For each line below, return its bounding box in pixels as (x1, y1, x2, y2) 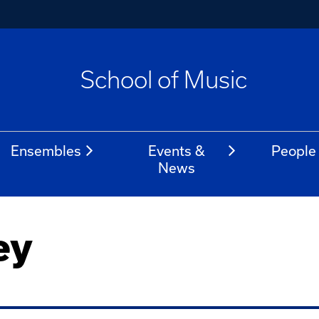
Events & (147, 142, 205, 159)
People (271, 142, 316, 159)
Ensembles (11, 142, 82, 159)
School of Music (80, 67, 247, 93)
